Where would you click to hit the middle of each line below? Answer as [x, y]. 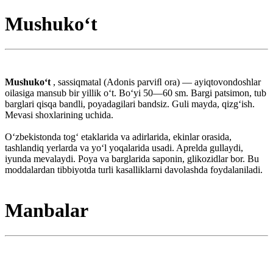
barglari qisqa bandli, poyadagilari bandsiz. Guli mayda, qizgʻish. [130, 104]
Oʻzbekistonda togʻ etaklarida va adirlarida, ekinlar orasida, [118, 136]
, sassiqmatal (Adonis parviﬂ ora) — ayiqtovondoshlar [157, 82]
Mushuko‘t [51, 24]
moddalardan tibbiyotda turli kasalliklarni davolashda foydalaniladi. [134, 169]
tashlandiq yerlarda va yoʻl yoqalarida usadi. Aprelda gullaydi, [124, 147]
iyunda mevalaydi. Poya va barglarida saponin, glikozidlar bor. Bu [132, 158]
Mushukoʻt [29, 82]
